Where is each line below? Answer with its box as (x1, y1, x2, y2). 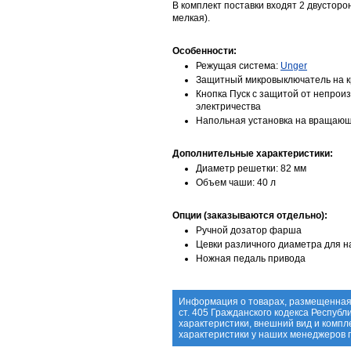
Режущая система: (196, 60, 280, 71)
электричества (196, 101, 261, 112)
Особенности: (172, 45, 237, 56)
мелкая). (172, 13, 210, 24)
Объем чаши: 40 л (196, 177, 276, 188)
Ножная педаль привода (196, 253, 306, 264)
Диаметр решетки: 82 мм (196, 163, 306, 174)
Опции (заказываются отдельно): (172, 210, 327, 221)
